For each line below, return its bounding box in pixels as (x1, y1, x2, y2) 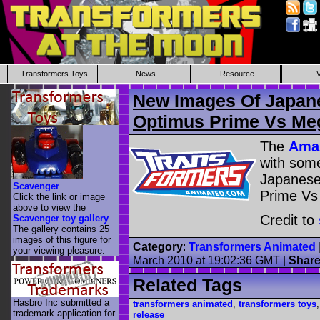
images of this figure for (13, 234, 111, 245)
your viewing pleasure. (13, 244, 105, 256)
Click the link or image (13, 191, 105, 202)
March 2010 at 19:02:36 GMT (133, 254, 280, 267)
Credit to (260, 211, 319, 228)
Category (133, 241, 183, 254)
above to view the (13, 201, 86, 213)
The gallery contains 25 (13, 223, 109, 234)
